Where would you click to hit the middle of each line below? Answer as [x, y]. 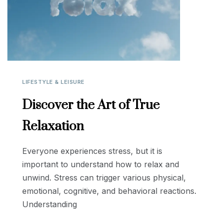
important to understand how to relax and [101, 165]
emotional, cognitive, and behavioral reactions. [109, 191]
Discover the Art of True [91, 106]
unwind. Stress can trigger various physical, [104, 178]
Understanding [50, 204]
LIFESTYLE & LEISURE [54, 82]
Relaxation [53, 127]
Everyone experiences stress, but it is [92, 151]
